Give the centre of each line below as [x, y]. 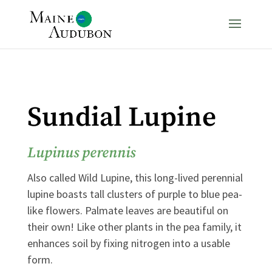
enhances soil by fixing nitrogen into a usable [128, 243]
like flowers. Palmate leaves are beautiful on [127, 210]
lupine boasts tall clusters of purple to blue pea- [134, 194]
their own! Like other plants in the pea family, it [134, 227]
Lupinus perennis [81, 153]
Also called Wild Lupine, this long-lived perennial [135, 178]
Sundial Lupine [121, 118]
